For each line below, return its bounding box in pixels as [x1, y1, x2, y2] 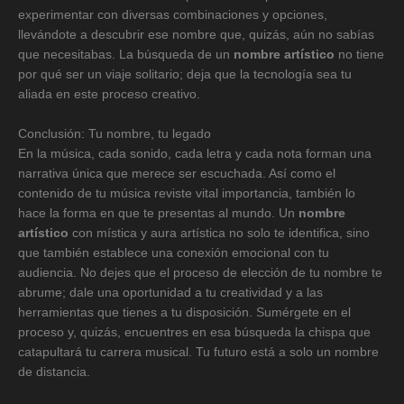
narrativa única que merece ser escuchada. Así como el [18, 166, 335, 180]
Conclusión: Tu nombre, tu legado [18, 126, 211, 141]
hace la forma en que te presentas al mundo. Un [18, 206, 298, 220]
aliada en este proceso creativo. [18, 87, 200, 101]
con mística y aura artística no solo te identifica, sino [69, 225, 370, 240]
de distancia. [18, 364, 90, 379]
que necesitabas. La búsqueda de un [18, 47, 234, 61]
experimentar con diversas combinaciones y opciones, [18, 7, 327, 22]
